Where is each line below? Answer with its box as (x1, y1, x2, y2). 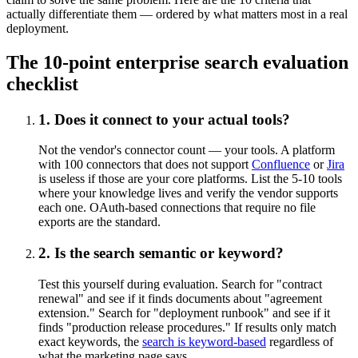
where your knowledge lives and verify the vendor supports (38, 186, 338, 201)
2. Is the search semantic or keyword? (38, 245, 284, 262)
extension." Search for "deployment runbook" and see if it (38, 305, 330, 320)
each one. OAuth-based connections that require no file (38, 201, 316, 215)
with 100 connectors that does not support (38, 157, 252, 172)
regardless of (266, 334, 333, 348)
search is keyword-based (142, 334, 266, 348)
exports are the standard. (38, 215, 161, 229)
